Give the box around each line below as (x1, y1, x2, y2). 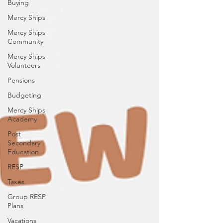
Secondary (7, 138, 40, 147)
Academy (7, 114, 37, 123)
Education (7, 147, 39, 156)
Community (7, 37, 43, 46)
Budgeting (7, 91, 41, 100)
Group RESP (7, 192, 46, 201)
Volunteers (7, 61, 40, 70)
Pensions (7, 76, 35, 85)
